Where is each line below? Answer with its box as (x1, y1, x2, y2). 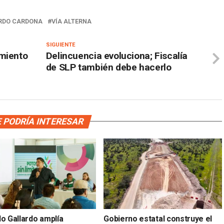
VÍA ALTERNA (51, 17, 91, 25)
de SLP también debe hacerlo (45, 61, 171, 73)
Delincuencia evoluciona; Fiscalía (45, 49, 188, 61)
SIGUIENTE (45, 41, 75, 48)
